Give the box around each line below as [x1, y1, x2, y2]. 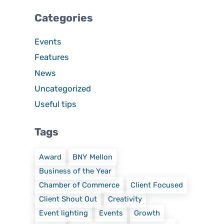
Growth [134, 208, 160, 217]
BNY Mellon [72, 152, 113, 161]
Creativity [108, 194, 142, 203]
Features [34, 52, 69, 62]
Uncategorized [34, 83, 91, 93]
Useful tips [34, 99, 77, 109]
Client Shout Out [39, 194, 97, 203]
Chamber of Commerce [39, 180, 120, 189]
